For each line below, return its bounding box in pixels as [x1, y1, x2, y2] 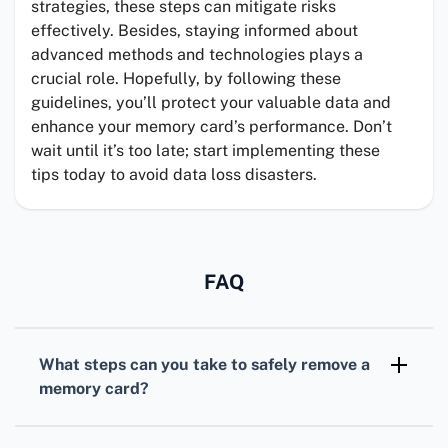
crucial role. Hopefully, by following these [31, 69, 341, 89]
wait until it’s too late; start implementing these [31, 141, 380, 161]
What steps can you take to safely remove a [39, 355, 370, 375]
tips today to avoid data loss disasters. [31, 165, 317, 185]
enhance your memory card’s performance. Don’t [31, 117, 392, 137]
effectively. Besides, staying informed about [31, 21, 358, 41]
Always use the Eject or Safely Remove [39, 406, 351, 427]
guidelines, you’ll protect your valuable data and [31, 93, 391, 113]
